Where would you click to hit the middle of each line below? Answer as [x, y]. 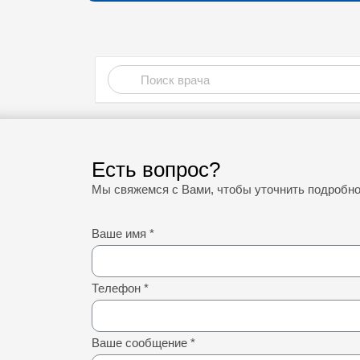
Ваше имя [121, 234]
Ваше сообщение [141, 343]
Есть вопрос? [156, 170]
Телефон [118, 288]
